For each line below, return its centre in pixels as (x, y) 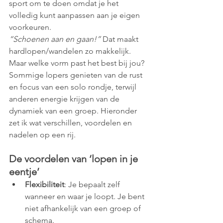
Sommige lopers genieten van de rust (77, 75)
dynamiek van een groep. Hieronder (74, 111)
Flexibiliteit (45, 184)
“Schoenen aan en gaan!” (55, 39)
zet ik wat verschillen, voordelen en (71, 122)
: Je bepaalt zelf (93, 184)
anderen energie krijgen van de (65, 99)
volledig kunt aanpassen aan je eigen (75, 15)
